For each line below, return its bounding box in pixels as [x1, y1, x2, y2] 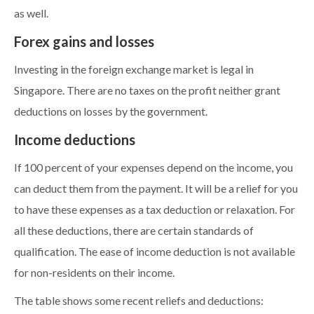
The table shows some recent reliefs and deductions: [14, 294, 264, 308]
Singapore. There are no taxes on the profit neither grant [14, 84, 280, 97]
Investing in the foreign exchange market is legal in [14, 63, 254, 76]
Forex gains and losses [14, 34, 154, 50]
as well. [14, 7, 48, 20]
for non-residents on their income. [14, 266, 175, 280]
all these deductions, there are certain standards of [14, 224, 254, 238]
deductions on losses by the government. [14, 105, 207, 118]
